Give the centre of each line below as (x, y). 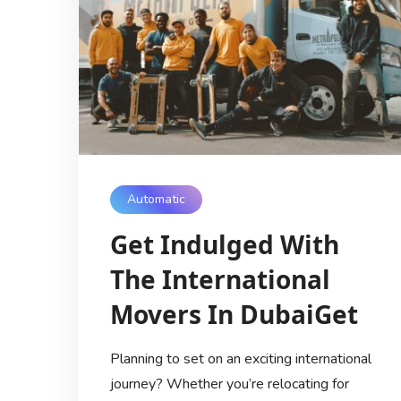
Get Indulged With (224, 244)
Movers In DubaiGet (234, 314)
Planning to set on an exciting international (240, 358)
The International (220, 279)
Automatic (156, 200)
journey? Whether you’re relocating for (229, 384)
